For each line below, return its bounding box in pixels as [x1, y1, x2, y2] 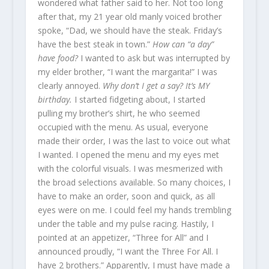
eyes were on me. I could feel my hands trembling [37, 204, 231, 216]
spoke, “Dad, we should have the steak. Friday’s [37, 25, 222, 36]
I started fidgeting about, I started [71, 94, 205, 105]
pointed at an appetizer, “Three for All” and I [37, 232, 208, 243]
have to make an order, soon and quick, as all [37, 190, 215, 202]
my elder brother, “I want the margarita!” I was [37, 66, 217, 77]
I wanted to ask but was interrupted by [77, 52, 230, 64]
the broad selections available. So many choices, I [37, 177, 231, 188]
